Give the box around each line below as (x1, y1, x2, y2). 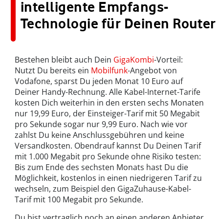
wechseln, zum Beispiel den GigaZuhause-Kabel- (15, 183, 191, 195)
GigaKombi (113, 54, 154, 66)
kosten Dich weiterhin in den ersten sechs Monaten (15, 97, 204, 109)
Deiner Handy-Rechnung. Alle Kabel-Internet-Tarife (15, 87, 200, 98)
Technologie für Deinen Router (21, 15, 216, 32)
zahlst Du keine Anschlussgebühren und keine (15, 130, 184, 141)
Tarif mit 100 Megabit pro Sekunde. (15, 194, 143, 205)
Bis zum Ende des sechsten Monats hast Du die (15, 162, 188, 173)
